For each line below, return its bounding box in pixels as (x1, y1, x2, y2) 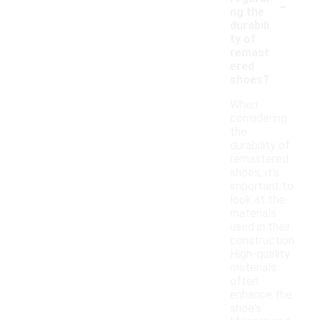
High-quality (230, 247, 290, 261)
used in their (230, 220, 291, 234)
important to (230, 179, 294, 194)
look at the (230, 193, 285, 207)
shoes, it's (230, 166, 279, 180)
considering (230, 111, 287, 126)
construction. (230, 234, 296, 248)
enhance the (230, 288, 292, 302)
